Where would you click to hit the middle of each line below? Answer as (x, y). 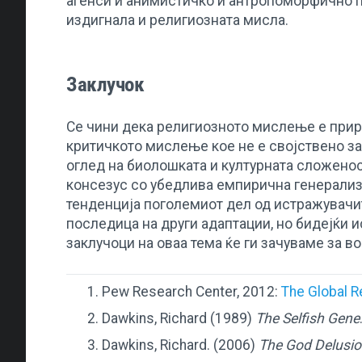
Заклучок (105, 84)
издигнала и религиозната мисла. (177, 20)
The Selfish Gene (307, 318)
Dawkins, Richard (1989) (179, 318)
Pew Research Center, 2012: (192, 292)
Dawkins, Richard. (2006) (180, 345)
